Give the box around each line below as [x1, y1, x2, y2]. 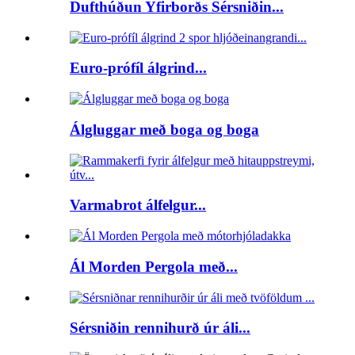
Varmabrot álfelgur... [70, 197, 206, 214]
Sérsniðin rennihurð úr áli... [70, 319, 250, 337]
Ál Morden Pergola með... [70, 258, 238, 275]
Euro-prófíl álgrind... [70, 59, 207, 77]
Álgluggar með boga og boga [70, 120, 259, 138]
